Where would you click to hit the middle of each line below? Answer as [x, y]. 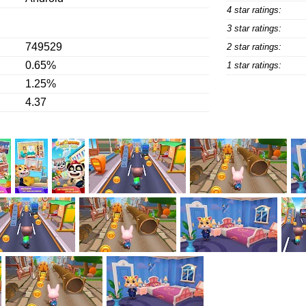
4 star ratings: [254, 10]
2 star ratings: [254, 47]
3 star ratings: [254, 28]
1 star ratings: [254, 65]
